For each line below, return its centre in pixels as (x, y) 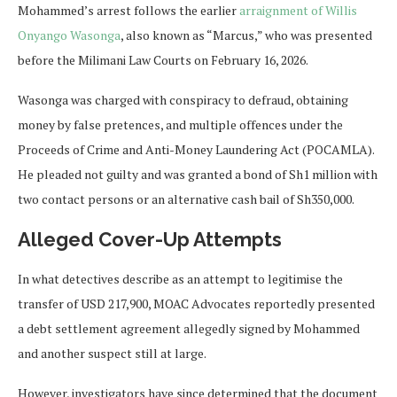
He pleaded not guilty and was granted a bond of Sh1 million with (198, 175)
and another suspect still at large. (112, 354)
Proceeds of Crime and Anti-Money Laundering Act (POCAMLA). (196, 150)
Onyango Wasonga (69, 35)
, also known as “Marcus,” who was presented (246, 35)
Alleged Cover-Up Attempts (150, 240)
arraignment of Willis (298, 11)
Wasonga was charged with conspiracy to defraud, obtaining (183, 100)
